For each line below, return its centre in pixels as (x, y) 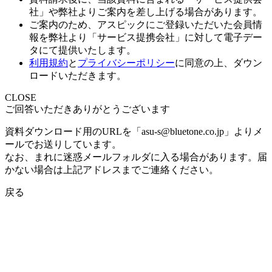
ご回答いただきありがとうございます (87, 109)
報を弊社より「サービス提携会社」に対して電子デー (146, 37)
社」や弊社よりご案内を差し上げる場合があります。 (146, 12)
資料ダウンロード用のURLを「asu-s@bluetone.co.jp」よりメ (134, 131)
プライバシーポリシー (126, 63)
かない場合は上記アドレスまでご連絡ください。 (112, 169)
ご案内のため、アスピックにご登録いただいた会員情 (146, 24)
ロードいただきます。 (78, 75)
